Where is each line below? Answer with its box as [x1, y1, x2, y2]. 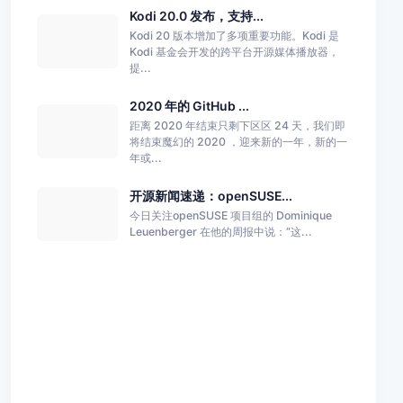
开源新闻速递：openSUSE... [129, 187, 292, 203]
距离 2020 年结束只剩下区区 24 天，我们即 [129, 118, 345, 132]
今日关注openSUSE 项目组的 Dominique [129, 209, 332, 223]
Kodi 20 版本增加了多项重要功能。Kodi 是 [129, 28, 339, 42]
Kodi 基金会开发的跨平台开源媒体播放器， [129, 44, 339, 58]
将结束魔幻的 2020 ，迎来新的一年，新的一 [129, 134, 347, 148]
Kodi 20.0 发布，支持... [129, 7, 264, 23]
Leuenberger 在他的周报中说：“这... [129, 225, 312, 239]
